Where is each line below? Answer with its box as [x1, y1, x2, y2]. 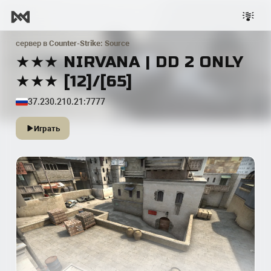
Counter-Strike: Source [49, 39, 129, 48]
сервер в [16, 39, 49, 48]
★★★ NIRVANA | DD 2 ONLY [16, 53, 244, 71]
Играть [34, 123, 60, 133]
